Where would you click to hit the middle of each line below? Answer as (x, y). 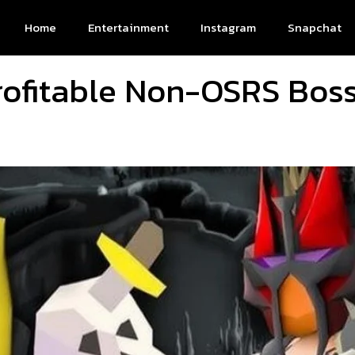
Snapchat (315, 27)
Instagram (228, 27)
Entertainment (128, 27)
